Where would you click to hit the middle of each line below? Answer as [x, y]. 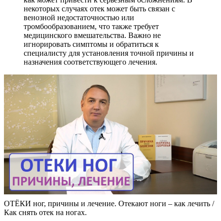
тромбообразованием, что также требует [91, 26]
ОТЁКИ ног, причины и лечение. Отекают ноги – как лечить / [109, 203]
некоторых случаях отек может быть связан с [99, 8]
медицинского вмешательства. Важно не [92, 35]
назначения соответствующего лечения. [91, 62]
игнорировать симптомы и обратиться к [91, 44]
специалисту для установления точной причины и [109, 53]
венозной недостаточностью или [79, 17]
